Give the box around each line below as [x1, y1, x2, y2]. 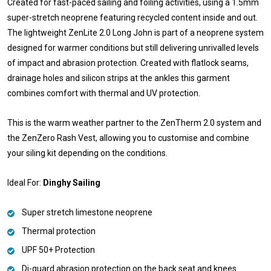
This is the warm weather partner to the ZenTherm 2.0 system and [7, 117, 261, 128]
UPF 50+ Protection [22, 244, 95, 255]
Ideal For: [7, 177, 43, 188]
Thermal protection [22, 226, 96, 236]
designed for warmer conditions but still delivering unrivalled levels [7, 42, 259, 53]
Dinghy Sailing [43, 177, 100, 188]
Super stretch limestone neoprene [22, 207, 152, 217]
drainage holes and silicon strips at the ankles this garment [7, 73, 230, 83]
